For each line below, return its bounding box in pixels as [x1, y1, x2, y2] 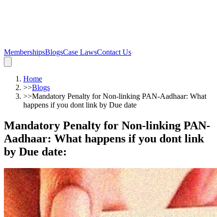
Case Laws [63, 48, 97, 56]
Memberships [4, 48, 45, 56]
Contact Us [97, 48, 131, 56]
